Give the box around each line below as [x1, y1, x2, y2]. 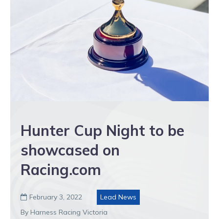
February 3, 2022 [29, 192, 82, 201]
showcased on [21, 140, 120, 159]
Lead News [100, 192, 136, 201]
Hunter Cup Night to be [21, 121, 184, 140]
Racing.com [21, 160, 101, 179]
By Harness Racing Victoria [21, 207, 108, 217]
